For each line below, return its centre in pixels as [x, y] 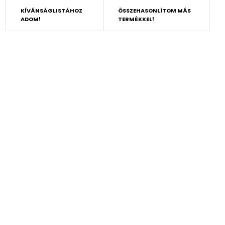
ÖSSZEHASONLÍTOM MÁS [154, 11]
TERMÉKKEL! [136, 19]
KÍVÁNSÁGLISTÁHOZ [51, 11]
